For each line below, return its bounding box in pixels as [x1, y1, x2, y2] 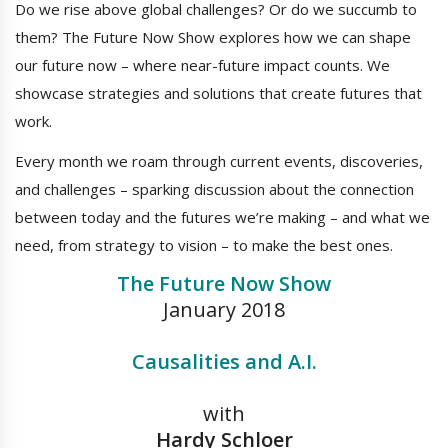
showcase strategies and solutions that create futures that [15, 83, 422, 104]
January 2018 [163, 296, 285, 324]
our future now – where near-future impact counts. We [15, 55, 390, 76]
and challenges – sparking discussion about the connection [15, 179, 414, 200]
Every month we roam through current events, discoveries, [15, 151, 423, 172]
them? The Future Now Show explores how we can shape [15, 27, 411, 48]
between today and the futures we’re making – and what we [15, 207, 430, 228]
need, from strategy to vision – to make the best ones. [15, 235, 393, 256]
